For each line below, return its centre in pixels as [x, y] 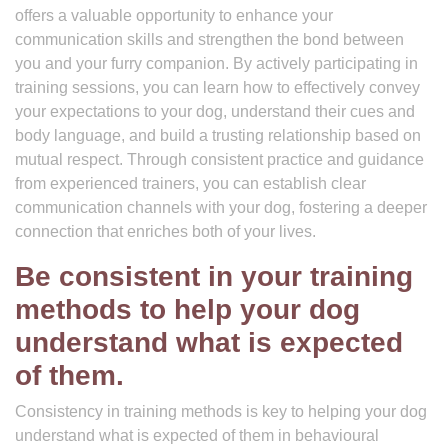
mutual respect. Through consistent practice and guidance [219, 159]
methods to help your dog [187, 309]
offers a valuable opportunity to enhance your [174, 15]
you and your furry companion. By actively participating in [216, 63]
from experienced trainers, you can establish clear [190, 183]
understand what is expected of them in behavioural [197, 435]
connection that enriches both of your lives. [165, 231]
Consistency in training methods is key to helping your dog [221, 411]
